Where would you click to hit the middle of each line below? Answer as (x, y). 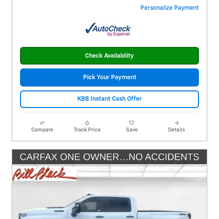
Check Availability (109, 56)
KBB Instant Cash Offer (109, 99)
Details (177, 130)
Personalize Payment (170, 8)
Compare (43, 130)
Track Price (87, 130)
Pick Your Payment (109, 78)
